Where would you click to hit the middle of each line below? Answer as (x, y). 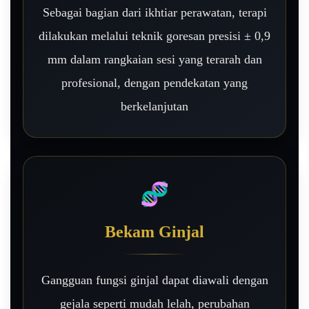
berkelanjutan (154, 106)
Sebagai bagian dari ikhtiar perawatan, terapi (154, 12)
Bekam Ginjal (154, 231)
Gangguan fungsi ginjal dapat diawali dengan (154, 280)
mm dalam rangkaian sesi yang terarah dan (154, 59)
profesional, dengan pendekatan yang (154, 82)
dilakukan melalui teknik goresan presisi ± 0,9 (154, 36)
